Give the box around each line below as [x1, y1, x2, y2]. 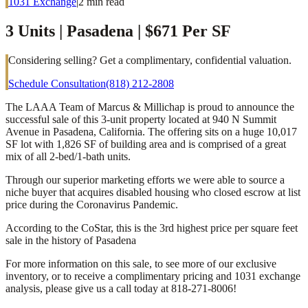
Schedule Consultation [8, 77, 106, 89]
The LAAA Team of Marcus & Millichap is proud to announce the [5, 100, 294, 113]
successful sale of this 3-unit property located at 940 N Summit [5, 113, 276, 125]
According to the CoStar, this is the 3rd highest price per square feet [5, 221, 298, 234]
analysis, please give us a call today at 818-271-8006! [5, 282, 236, 294]
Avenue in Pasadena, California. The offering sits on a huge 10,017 [5, 125, 297, 137]
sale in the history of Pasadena [5, 234, 136, 246]
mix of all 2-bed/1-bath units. [5, 150, 131, 162]
